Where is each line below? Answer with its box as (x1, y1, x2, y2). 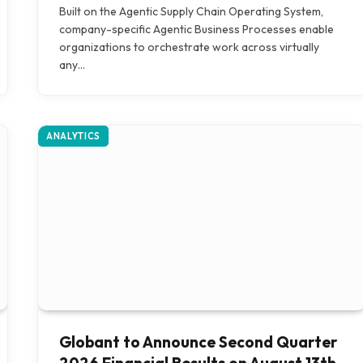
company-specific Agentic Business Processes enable (59, 22, 334, 37)
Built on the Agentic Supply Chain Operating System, (59, 4, 323, 19)
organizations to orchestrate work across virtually (59, 40, 319, 55)
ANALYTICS (46, 130, 100, 143)
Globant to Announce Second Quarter (59, 331, 337, 352)
